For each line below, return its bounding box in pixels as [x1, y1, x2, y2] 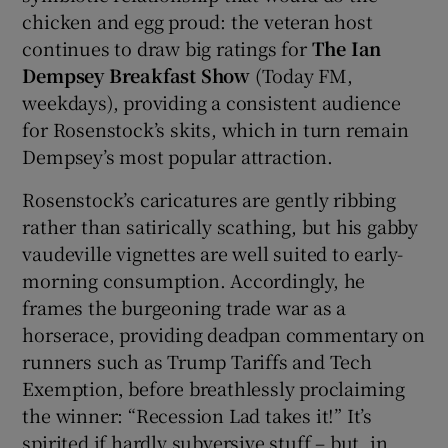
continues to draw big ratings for [22, 35, 312, 62]
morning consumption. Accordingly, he [22, 267, 366, 294]
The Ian [311, 35, 382, 62]
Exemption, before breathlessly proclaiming [22, 375, 406, 402]
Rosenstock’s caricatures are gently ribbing [22, 186, 396, 213]
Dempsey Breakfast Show [22, 62, 251, 89]
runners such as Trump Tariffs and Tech [22, 348, 372, 375]
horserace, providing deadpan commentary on [22, 321, 426, 348]
